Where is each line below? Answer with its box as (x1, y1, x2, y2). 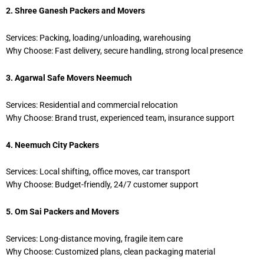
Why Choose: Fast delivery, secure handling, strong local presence (6, 45, 243, 55)
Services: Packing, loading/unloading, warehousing (6, 32, 191, 42)
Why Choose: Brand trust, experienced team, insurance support (6, 113, 235, 123)
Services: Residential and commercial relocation (6, 100, 178, 110)
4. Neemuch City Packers (6, 140, 99, 150)
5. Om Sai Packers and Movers (6, 207, 119, 217)
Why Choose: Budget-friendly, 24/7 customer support (6, 180, 199, 190)
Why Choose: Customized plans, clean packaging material (6, 247, 215, 257)
